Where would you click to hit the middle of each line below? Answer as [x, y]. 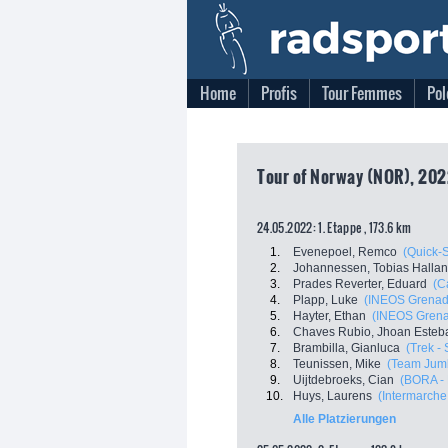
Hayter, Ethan [329, 316]
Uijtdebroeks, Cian [343, 380]
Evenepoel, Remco [345, 252]
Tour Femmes [362, 93]
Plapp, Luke [325, 300]
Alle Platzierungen [344, 419]
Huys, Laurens [332, 396]
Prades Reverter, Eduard [360, 284]
